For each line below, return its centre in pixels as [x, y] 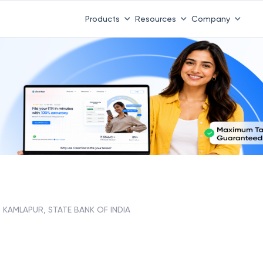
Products [102, 18]
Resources [155, 18]
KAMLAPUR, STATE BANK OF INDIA [67, 209]
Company [210, 18]
